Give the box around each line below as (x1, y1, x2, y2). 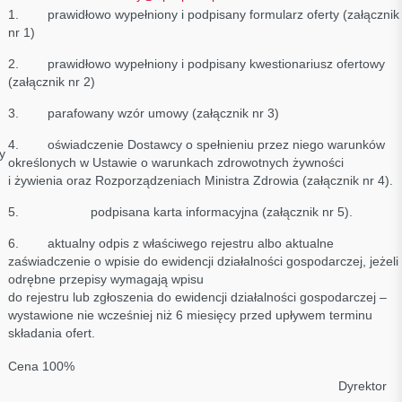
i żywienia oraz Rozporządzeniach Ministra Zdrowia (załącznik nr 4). (7, 173, 393, 188)
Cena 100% (7, 359, 74, 373)
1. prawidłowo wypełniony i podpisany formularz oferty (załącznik (7, 7, 399, 22)
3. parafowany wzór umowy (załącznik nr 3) (7, 106, 279, 120)
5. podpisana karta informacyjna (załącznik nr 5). (7, 205, 353, 219)
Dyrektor (334, 379, 387, 393)
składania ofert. (7, 326, 95, 340)
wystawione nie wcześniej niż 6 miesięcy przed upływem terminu (7, 308, 372, 322)
